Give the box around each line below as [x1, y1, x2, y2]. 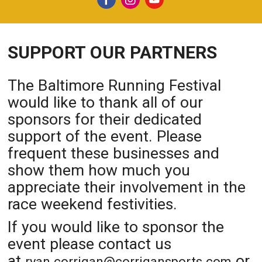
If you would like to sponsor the [8, 217, 225, 236]
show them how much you [8, 160, 191, 179]
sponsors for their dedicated [8, 109, 202, 128]
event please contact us [8, 234, 172, 253]
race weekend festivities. [8, 194, 178, 213]
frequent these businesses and [8, 143, 220, 162]
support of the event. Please [8, 126, 202, 145]
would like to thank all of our [8, 92, 204, 111]
